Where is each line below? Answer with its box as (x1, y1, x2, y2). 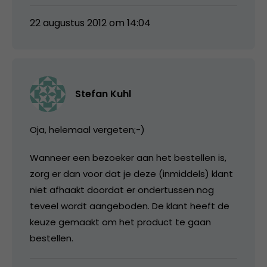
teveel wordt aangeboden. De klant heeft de (30, 199, 229, 212)
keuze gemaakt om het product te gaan (30, 215, 211, 228)
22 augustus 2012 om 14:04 (30, 15, 151, 30)
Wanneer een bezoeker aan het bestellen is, (30, 151, 226, 164)
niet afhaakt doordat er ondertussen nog (30, 183, 214, 196)
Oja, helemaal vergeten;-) (30, 123, 145, 136)
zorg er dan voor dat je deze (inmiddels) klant (30, 167, 233, 180)
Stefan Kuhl (75, 86, 131, 101)
